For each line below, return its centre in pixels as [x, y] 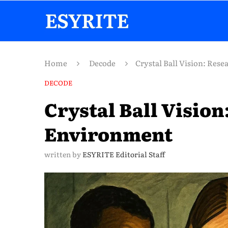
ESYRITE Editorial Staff [124, 154]
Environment [108, 134]
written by [63, 154]
